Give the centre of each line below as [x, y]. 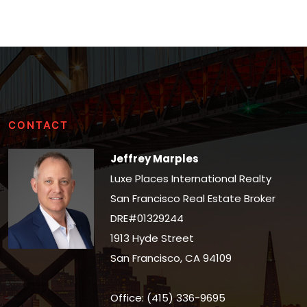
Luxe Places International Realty [191, 178]
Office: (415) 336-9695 [168, 297]
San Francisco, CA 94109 [171, 258]
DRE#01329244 [147, 218]
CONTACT [38, 125]
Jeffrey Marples [155, 158]
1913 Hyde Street [152, 238]
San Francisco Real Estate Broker [193, 198]
